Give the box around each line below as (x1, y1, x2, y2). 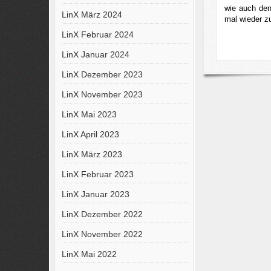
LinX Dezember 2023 (61, 70, 143, 79)
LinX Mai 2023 (61, 109, 117, 119)
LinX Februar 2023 (61, 169, 134, 179)
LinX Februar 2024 (61, 30, 134, 39)
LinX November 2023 (61, 90, 143, 99)
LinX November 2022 (61, 229, 143, 239)
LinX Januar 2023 (61, 189, 129, 199)
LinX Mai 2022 (61, 249, 117, 259)
